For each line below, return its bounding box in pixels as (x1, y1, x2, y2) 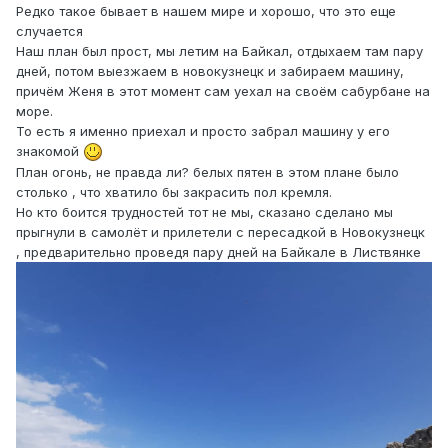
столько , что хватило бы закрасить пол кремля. (16, 184, 332, 201)
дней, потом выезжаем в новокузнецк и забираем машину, (16, 62, 404, 79)
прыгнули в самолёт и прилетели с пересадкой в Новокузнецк (16, 224, 425, 241)
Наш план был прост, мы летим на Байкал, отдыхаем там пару (16, 42, 423, 59)
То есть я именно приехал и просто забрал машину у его (16, 122, 390, 139)
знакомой (16, 142, 83, 159)
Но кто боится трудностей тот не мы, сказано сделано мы (16, 204, 393, 221)
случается (16, 22, 83, 39)
